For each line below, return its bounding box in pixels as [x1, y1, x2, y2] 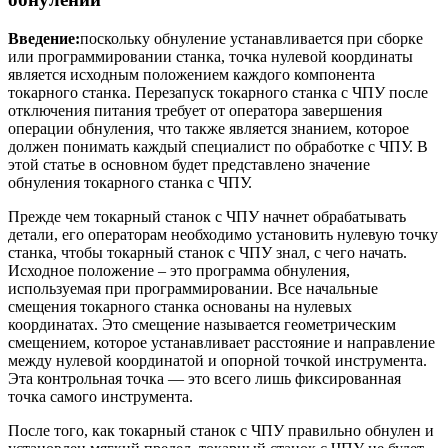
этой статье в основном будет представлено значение [8, 155, 370, 173]
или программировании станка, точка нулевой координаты [8, 47, 413, 65]
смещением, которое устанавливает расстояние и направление [8, 333, 435, 351]
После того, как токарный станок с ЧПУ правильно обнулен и [8, 421, 434, 439]
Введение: [8, 29, 80, 47]
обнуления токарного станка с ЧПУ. [8, 173, 252, 191]
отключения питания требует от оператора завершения [8, 101, 382, 119]
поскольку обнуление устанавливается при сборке [80, 29, 423, 47]
